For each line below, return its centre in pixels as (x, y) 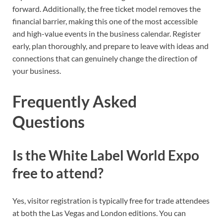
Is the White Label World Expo (106, 155)
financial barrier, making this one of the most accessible (105, 21)
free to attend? (58, 173)
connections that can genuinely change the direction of (105, 58)
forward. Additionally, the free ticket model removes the (107, 9)
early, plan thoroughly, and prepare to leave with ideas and (111, 46)
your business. (37, 71)
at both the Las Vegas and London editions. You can (99, 213)
